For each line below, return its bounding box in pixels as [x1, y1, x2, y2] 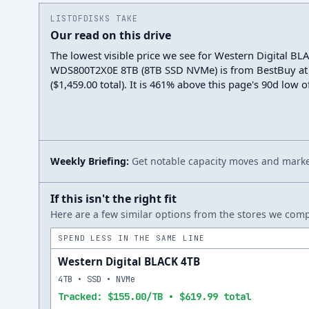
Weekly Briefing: [50, 154, 129, 168]
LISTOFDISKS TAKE [50, 13, 138, 23]
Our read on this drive [50, 28, 171, 43]
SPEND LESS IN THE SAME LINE [58, 233, 205, 243]
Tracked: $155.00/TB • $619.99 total [58, 290, 251, 303]
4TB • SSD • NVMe [58, 273, 135, 285]
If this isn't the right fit [50, 191, 177, 206]
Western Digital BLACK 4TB [58, 255, 200, 268]
